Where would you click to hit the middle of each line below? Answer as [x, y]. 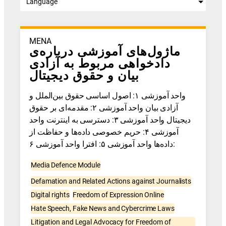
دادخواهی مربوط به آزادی [100, 63]
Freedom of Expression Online [118, 195]
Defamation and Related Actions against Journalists [111, 181]
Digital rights [50, 195]
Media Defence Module [66, 165]
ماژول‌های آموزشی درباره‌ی [105, 51]
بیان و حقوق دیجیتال [84, 75]
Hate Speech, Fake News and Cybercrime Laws [103, 209]
